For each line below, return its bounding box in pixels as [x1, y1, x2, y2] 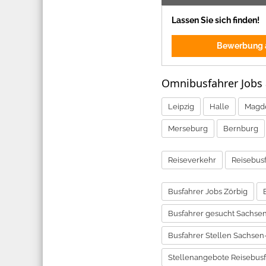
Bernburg [223, 123, 258, 133]
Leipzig [168, 102, 194, 111]
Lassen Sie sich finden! [172, 15, 259, 25]
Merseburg [168, 123, 208, 133]
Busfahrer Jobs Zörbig [168, 186, 248, 196]
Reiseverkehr [168, 155, 216, 164]
